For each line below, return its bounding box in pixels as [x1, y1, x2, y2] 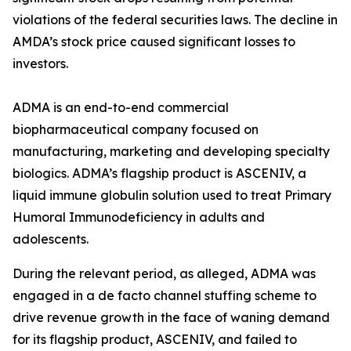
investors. [13, 56, 68, 71]
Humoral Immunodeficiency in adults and [13, 209, 265, 225]
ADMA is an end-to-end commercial [13, 100, 229, 115]
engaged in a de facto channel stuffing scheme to [13, 288, 317, 303]
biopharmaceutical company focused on [13, 121, 259, 137]
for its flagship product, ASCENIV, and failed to [13, 331, 297, 347]
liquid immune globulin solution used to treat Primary [13, 187, 331, 203]
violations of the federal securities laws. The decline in [13, 12, 338, 27]
